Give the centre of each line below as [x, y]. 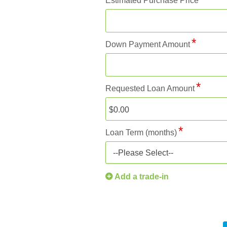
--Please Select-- [143, 153]
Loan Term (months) [141, 132]
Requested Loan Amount [150, 88]
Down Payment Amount [148, 44]
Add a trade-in [142, 176]
